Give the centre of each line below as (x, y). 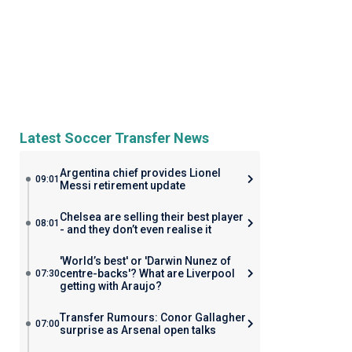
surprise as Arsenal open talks (137, 330)
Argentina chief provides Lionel (140, 173)
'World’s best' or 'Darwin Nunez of (145, 261)
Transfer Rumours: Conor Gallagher (152, 317)
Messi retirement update (122, 185)
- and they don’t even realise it (135, 229)
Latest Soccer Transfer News (114, 138)
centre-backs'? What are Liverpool (147, 273)
